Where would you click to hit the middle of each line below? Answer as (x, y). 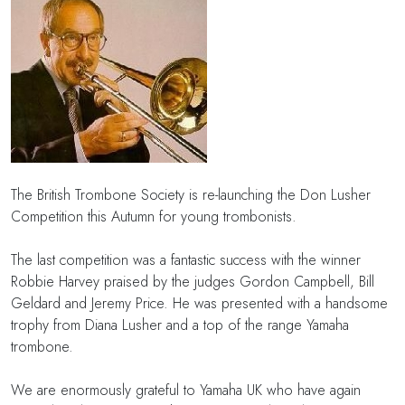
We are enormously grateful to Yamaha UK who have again (186, 390)
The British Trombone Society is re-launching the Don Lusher (191, 194)
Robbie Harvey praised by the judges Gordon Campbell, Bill (193, 281)
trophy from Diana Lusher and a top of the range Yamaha (180, 325)
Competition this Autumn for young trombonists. (154, 216)
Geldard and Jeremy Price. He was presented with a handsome (199, 303)
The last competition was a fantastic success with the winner (186, 259)
